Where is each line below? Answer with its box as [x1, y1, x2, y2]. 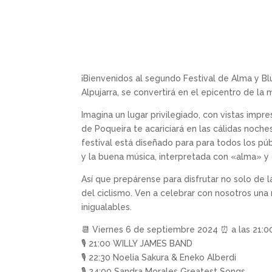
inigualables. [81, 202, 132, 212]
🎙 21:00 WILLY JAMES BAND [81, 238, 193, 248]
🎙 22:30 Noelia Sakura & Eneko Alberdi [81, 252, 237, 262]
